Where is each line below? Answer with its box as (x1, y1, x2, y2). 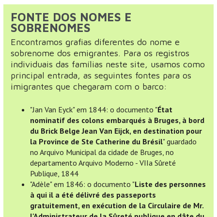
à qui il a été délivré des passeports (30, 190, 156, 200)
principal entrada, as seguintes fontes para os (11, 70, 191, 80)
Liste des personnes (135, 179, 206, 189)
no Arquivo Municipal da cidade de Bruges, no (30, 147, 174, 157)
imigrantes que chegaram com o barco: (11, 81, 167, 92)
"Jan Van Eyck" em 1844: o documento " (30, 105, 157, 115)
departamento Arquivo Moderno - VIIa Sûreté (30, 158, 176, 168)
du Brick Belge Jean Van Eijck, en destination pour (30, 126, 202, 136)
